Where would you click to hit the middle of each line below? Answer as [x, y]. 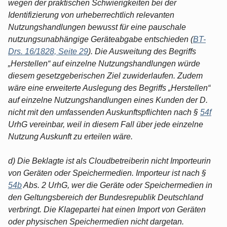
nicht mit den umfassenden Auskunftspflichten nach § [104, 112]
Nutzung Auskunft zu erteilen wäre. [70, 136]
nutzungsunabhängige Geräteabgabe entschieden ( [101, 39]
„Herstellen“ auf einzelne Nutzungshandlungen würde [104, 63]
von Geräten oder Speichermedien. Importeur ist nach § [107, 173]
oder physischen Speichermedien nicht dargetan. [96, 221]
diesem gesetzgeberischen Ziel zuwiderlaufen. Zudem [105, 75]
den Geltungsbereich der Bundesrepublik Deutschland [106, 197]
